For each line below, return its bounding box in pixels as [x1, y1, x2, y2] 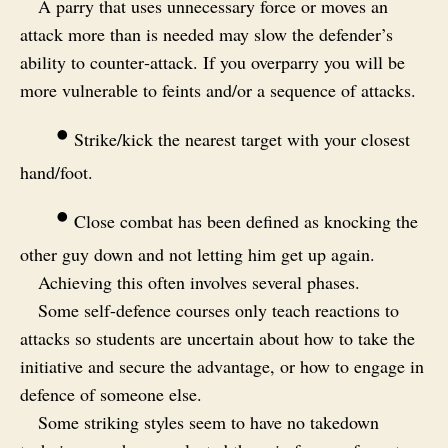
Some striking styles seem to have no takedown [38, 409, 379, 434]
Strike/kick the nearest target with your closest [69, 126, 410, 151]
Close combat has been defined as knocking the [69, 208, 418, 233]
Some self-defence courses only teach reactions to [38, 297, 399, 322]
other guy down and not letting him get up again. [20, 241, 375, 266]
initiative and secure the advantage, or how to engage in [20, 353, 424, 378]
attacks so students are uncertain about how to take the [20, 325, 415, 350]
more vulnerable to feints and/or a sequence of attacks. [20, 77, 416, 102]
